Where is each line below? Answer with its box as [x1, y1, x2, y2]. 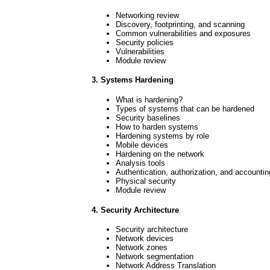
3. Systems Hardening [92, 75, 174, 85]
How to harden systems [116, 122, 198, 131]
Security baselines [116, 113, 180, 122]
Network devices [116, 234, 174, 243]
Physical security [116, 176, 176, 186]
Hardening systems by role [116, 131, 209, 140]
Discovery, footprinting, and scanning [116, 19, 245, 29]
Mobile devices [116, 140, 168, 149]
